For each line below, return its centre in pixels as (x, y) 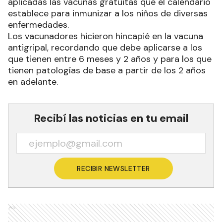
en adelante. (33, 82)
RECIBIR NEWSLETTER (113, 169)
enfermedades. (38, 25)
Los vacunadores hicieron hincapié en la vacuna (106, 36)
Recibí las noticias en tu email (111, 118)
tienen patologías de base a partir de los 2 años (107, 71)
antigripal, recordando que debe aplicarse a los (105, 48)
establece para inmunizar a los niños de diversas (108, 14)
